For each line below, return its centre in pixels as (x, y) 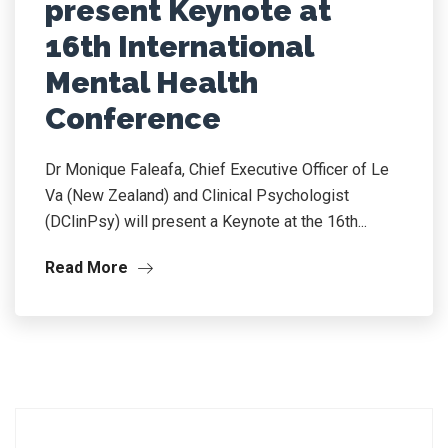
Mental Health (151, 82)
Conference (133, 118)
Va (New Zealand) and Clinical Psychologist (197, 195)
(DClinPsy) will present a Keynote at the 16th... (206, 221)
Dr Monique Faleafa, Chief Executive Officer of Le (217, 169)
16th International (179, 46)
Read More (88, 267)
